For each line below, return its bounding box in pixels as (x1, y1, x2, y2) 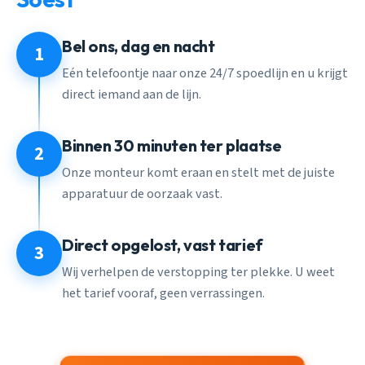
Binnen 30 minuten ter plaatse (62, 135, 282, 156)
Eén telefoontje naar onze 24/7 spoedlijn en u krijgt (62, 63, 348, 83)
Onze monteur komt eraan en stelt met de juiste (62, 162, 335, 182)
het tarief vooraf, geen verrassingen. (62, 283, 265, 303)
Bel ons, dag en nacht (62, 36, 215, 57)
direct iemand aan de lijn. (62, 84, 201, 104)
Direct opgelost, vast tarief (62, 235, 263, 256)
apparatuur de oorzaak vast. (62, 183, 222, 204)
